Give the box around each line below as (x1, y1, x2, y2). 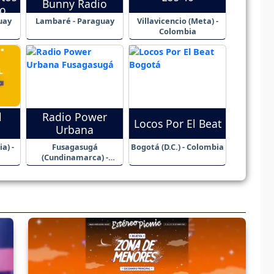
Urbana (56, 122, 94, 138)
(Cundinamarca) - (41, 151, 108, 163)
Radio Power (42, 109, 107, 125)
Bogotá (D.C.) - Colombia (131, 141, 224, 152)
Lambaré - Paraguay (35, 15, 114, 26)
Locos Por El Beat (133, 116, 221, 131)
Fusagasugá (51, 141, 98, 152)
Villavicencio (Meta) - (136, 15, 218, 26)
